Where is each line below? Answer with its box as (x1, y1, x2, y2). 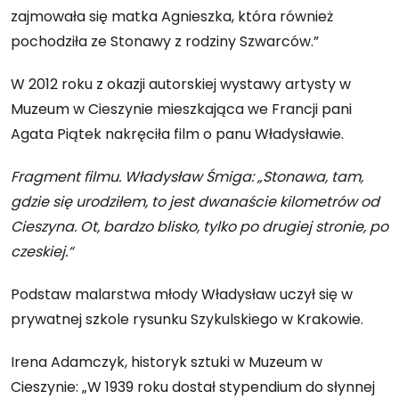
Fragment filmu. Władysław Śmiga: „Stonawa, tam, (11, 167, 363, 188)
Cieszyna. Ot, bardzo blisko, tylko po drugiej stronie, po (11, 216, 388, 238)
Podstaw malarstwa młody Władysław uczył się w (11, 284, 353, 305)
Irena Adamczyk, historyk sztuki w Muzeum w (11, 352, 322, 373)
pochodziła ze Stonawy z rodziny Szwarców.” (11, 31, 322, 53)
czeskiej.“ (11, 241, 73, 263)
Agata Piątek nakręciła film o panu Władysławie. (11, 124, 344, 145)
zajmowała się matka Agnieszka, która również (11, 6, 333, 28)
